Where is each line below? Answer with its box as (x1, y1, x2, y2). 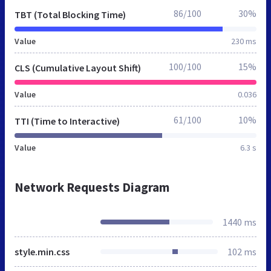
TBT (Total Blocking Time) (15, 8, 126, 21)
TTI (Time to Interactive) (15, 114, 120, 127)
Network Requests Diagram (15, 178, 169, 195)
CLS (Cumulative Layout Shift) (15, 61, 141, 74)
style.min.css (15, 245, 70, 258)
